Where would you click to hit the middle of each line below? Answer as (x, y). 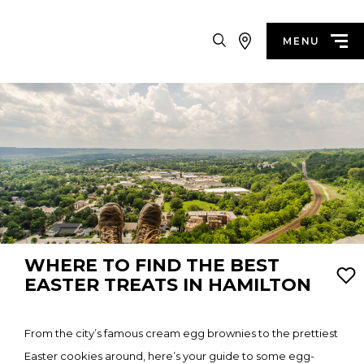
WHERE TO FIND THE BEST (152, 265)
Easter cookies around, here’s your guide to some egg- (169, 356)
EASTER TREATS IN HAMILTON (168, 285)
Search (248, 29)
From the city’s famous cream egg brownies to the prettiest (181, 333)
